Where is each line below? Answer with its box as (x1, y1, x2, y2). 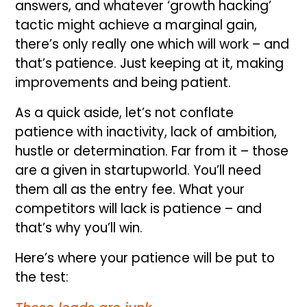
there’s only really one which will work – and (15, 34, 290, 53)
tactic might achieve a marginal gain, (15, 15, 258, 34)
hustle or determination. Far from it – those (15, 141, 289, 160)
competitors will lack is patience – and (15, 199, 262, 218)
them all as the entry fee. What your (15, 180, 245, 199)
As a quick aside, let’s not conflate (15, 103, 234, 122)
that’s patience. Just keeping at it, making (15, 53, 284, 73)
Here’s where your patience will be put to (15, 248, 275, 267)
